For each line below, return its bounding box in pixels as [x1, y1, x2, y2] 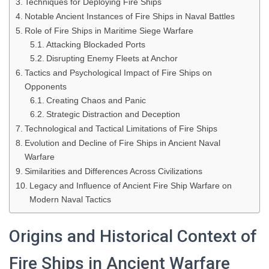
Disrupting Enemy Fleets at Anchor [46, 54, 178, 63]
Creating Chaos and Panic [46, 96, 146, 105]
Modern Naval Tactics [29, 195, 111, 204]
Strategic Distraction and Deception [46, 110, 180, 119]
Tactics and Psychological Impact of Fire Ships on [24, 68, 212, 77]
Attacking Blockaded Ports [46, 40, 145, 49]
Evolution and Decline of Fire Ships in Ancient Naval [24, 138, 220, 148]
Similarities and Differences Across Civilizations [24, 166, 202, 176]
